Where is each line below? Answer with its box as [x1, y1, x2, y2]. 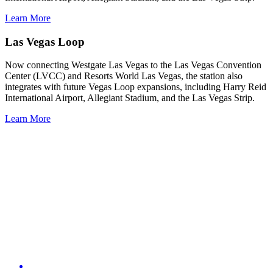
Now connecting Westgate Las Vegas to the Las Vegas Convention [5, 60, 261, 71]
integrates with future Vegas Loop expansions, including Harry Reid [5, 82, 266, 93]
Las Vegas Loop [5, 35, 85, 48]
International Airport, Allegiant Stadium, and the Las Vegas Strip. [5, 93, 255, 104]
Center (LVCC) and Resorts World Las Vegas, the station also [5, 71, 243, 82]
